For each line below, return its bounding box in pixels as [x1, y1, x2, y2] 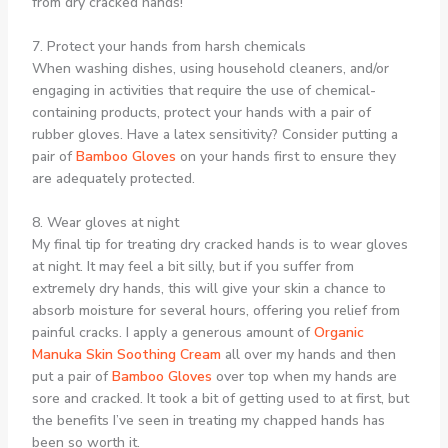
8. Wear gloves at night [31, 213, 179, 233]
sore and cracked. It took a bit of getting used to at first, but [31, 389, 409, 409]
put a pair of [31, 367, 112, 387]
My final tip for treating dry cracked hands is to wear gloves [31, 235, 408, 255]
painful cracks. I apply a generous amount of [31, 323, 314, 343]
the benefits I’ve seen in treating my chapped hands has [31, 411, 385, 431]
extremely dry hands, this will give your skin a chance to [31, 279, 386, 299]
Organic [313, 323, 364, 343]
